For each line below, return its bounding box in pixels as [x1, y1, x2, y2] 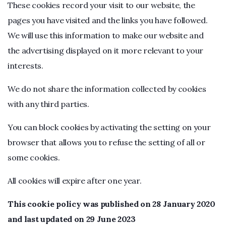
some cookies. [8, 152, 60, 162]
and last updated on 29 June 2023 [8, 214, 136, 224]
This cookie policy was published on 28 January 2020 [8, 199, 215, 209]
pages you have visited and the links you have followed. [8, 15, 208, 25]
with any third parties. [8, 99, 89, 109]
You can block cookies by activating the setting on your [8, 122, 211, 132]
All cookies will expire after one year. [8, 176, 142, 186]
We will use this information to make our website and [8, 30, 204, 40]
